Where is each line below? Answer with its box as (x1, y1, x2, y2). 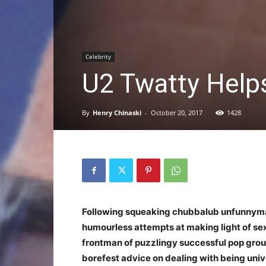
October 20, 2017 (151, 108, 202, 117)
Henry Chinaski (93, 108, 141, 117)
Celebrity (85, 52, 111, 61)
